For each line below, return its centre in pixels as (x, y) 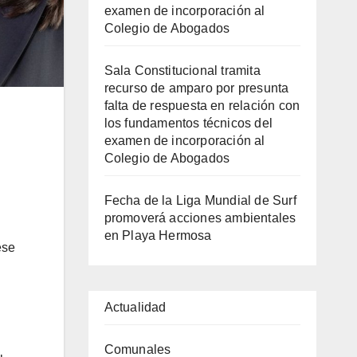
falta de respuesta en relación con (202, 106)
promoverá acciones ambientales (200, 218)
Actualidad (135, 307)
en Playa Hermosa (158, 235)
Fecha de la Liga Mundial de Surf (200, 200)
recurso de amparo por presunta (196, 88)
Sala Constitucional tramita (182, 71)
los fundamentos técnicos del (188, 123)
